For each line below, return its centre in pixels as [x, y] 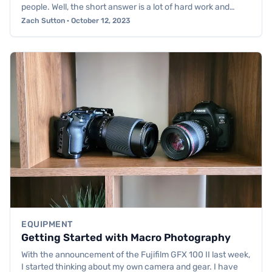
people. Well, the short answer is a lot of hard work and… [128, 7]
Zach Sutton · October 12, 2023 [76, 20]
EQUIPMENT [47, 224]
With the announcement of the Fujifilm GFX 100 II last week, [136, 254]
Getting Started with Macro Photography [126, 237]
